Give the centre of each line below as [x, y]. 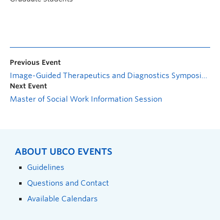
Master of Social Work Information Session [86, 99]
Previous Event [35, 63]
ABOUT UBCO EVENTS [64, 152]
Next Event [28, 86]
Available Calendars [62, 199]
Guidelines [46, 167]
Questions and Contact [68, 183]
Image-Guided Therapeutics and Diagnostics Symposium [204, 76]
